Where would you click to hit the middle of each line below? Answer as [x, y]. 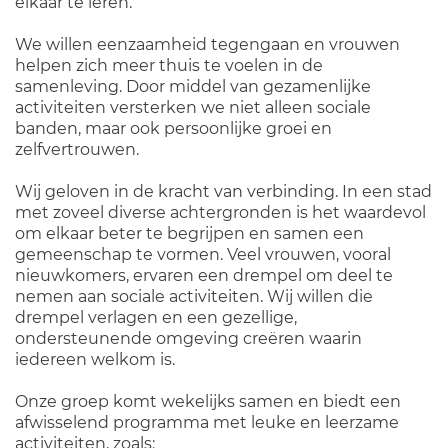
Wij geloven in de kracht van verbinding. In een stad [223, 191]
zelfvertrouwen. [77, 149]
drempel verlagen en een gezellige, [156, 317]
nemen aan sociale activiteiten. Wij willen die [194, 296]
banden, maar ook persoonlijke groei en [173, 128]
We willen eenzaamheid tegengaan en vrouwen [207, 44]
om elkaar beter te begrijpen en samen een [189, 233]
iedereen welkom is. [95, 359]
